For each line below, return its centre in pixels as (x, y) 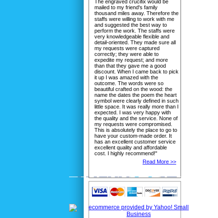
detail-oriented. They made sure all (135, 42)
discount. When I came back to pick (136, 72)
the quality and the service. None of (136, 118)
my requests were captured (127, 48)
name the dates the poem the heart (136, 95)
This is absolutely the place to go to (136, 130)
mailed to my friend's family (126, 7)
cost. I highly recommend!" (126, 153)
